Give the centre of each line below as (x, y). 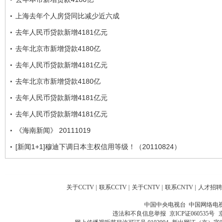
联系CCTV (113, 187)
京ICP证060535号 (192, 213)
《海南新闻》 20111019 (53, 130)
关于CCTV (80, 187)
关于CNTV (146, 187)
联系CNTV (179, 187)
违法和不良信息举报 (140, 213)
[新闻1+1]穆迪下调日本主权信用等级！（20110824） (98, 146)
